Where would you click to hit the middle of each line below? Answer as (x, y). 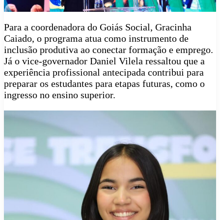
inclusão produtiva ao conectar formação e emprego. (109, 50)
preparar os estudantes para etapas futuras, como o (104, 84)
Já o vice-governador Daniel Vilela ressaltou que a (104, 61)
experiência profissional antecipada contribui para (104, 72)
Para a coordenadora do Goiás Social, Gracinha (98, 27)
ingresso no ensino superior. (60, 95)
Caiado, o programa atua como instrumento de (96, 39)
